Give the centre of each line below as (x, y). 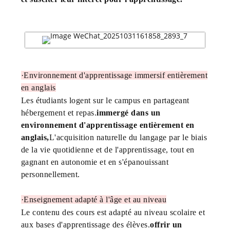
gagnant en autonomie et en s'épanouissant (95, 162)
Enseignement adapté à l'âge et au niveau (95, 199)
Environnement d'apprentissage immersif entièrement (116, 75)
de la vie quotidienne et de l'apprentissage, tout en (108, 149)
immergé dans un (129, 112)
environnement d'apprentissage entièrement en (108, 125)
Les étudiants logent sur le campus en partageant (105, 100)
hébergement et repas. (59, 112)
